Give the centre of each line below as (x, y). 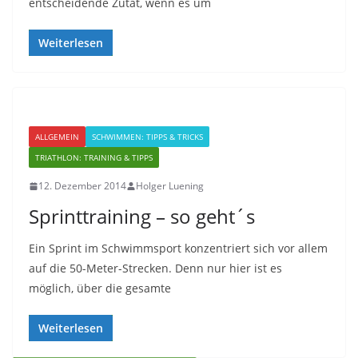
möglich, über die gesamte (100, 288)
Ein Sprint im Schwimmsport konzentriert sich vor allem (178, 248)
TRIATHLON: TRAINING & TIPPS (94, 157)
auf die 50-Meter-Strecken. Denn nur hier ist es (155, 268)
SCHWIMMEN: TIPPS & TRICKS (147, 137)
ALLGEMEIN (57, 137)
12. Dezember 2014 (82, 186)
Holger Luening (170, 186)
